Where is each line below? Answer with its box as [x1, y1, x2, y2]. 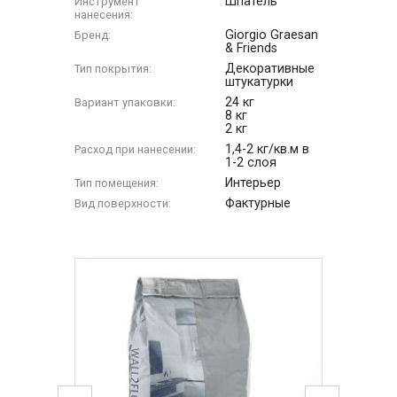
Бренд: [74, 27, 112, 42]
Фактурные [225, 195, 292, 211]
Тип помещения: [74, 175, 160, 190]
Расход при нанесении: [74, 142, 197, 156]
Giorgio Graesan [225, 27, 319, 43]
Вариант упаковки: [74, 95, 176, 109]
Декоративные [225, 60, 315, 76]
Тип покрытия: [74, 61, 152, 75]
